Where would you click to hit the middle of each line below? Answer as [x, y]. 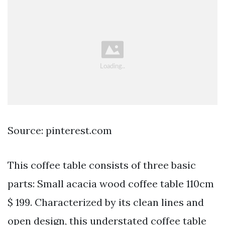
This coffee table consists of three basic [102, 165]
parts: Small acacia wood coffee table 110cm [111, 183]
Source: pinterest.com [60, 130]
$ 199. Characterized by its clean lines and [106, 202]
